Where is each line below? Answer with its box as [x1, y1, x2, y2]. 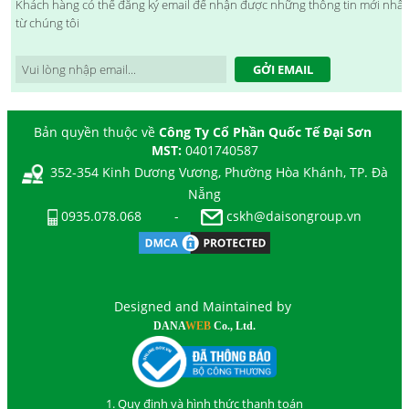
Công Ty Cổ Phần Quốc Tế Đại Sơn [159, 123, 375, 142]
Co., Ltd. [211, 320, 256, 333]
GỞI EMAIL [252, 61, 313, 79]
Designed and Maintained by [113, 298, 291, 316]
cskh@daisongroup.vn [223, 207, 362, 225]
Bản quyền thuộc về [34, 123, 159, 142]
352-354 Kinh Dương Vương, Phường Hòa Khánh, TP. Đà [49, 163, 388, 182]
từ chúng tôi [15, 15, 79, 32]
